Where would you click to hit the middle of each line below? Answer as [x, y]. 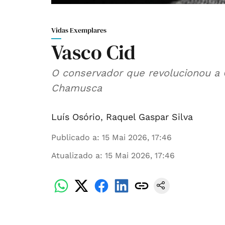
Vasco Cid [93, 52]
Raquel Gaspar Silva [149, 117]
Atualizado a [76, 156]
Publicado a [74, 138]
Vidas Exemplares [79, 30]
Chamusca [77, 88]
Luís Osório [76, 117]
